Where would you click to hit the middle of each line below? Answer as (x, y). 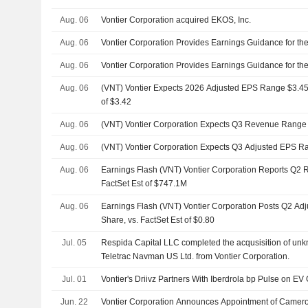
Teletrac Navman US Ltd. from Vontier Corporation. (196, 256)
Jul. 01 (74, 279)
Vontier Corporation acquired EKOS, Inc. (176, 20)
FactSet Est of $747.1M (144, 183)
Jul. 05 (74, 242)
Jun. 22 (74, 301)
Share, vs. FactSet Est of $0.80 (158, 220)
